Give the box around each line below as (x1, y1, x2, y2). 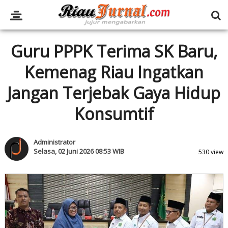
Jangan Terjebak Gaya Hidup (7, 82, 221, 104)
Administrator (33, 137, 75, 147)
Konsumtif (74, 103, 154, 125)
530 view (198, 148, 224, 156)
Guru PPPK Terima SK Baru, (10, 40, 217, 62)
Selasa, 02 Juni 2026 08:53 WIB (33, 147, 124, 156)
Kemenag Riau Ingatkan (24, 61, 204, 83)
